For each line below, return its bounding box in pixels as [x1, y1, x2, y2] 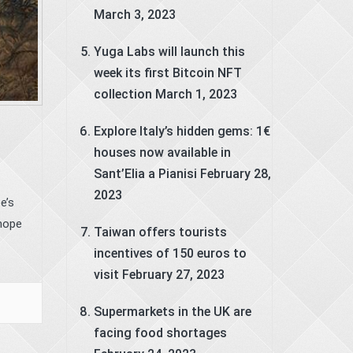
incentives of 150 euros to [93, 245, 247, 261]
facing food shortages [93, 325, 227, 340]
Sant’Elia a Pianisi [93, 165, 197, 181]
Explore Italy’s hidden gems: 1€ [93, 123, 270, 139]
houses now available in [93, 144, 231, 160]
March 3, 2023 [93, 6, 176, 22]
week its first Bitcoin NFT [93, 65, 242, 80]
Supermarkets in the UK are [93, 303, 251, 319]
